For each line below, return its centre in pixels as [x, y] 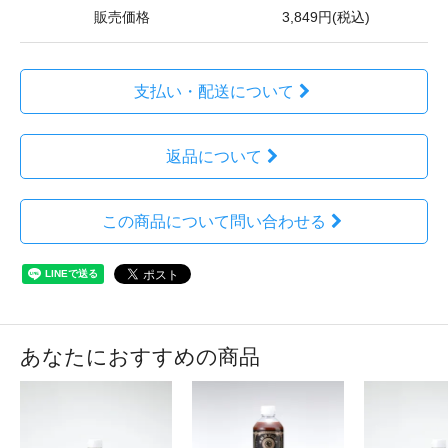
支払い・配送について [213, 91]
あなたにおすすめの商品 [140, 356]
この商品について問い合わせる [213, 221]
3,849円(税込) [326, 17]
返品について [213, 156]
